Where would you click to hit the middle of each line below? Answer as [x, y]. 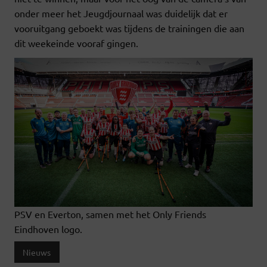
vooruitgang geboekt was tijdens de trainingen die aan [129, 28]
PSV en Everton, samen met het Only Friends [110, 214]
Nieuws [37, 252]
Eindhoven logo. [48, 229]
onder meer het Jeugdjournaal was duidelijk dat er [121, 13]
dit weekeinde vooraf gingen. [76, 43]
